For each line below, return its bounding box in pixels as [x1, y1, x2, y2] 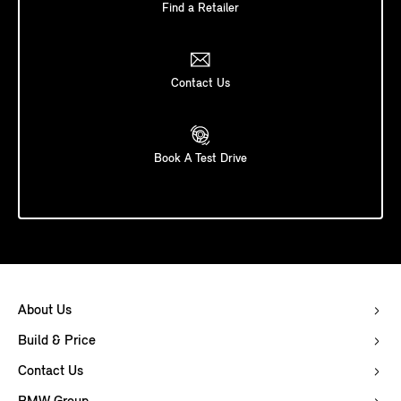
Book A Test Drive [154, 152, 247, 166]
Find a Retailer [162, 2, 239, 16]
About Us [18, 303, 72, 319]
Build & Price [18, 334, 96, 349]
